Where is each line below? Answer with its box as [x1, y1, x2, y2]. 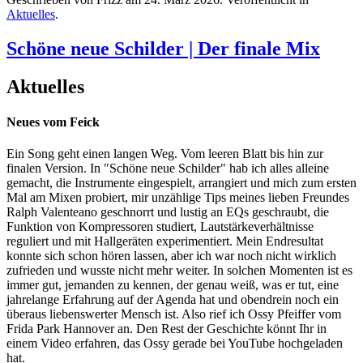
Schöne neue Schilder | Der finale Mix [6, 37, 320, 59]
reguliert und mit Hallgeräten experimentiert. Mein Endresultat [6, 234, 323, 249]
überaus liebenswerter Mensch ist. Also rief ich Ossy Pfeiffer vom [6, 307, 341, 322]
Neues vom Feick [6, 114, 100, 129]
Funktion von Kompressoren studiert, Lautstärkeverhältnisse [6, 220, 314, 234]
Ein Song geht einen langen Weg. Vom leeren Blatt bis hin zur [6, 147, 323, 161]
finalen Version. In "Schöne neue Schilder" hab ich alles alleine [6, 161, 329, 176]
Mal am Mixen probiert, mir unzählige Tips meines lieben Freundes [6, 190, 349, 205]
